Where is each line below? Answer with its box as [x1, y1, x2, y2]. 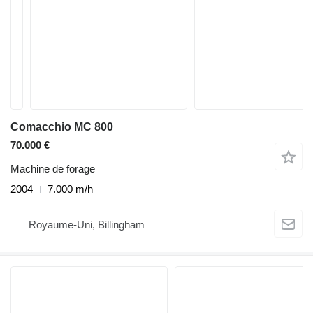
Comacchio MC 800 [10, 121, 113, 133]
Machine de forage [10, 163, 95, 175]
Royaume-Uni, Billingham [29, 218, 145, 231]
